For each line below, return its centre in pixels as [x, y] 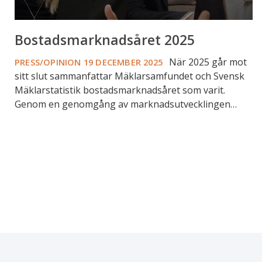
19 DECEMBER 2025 [125, 62]
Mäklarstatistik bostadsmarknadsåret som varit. [120, 90]
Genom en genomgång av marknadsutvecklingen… [126, 104]
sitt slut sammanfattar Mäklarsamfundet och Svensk [130, 76]
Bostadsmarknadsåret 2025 [105, 40]
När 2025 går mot [207, 62]
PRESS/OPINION [48, 62]
